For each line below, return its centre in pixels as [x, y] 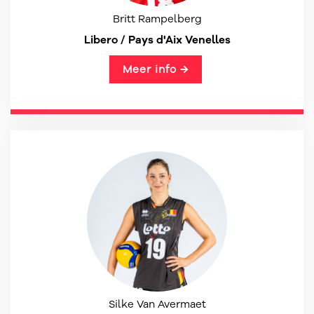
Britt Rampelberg [157, 19]
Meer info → [155, 69]
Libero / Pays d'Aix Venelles [157, 40]
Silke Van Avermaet [157, 304]
